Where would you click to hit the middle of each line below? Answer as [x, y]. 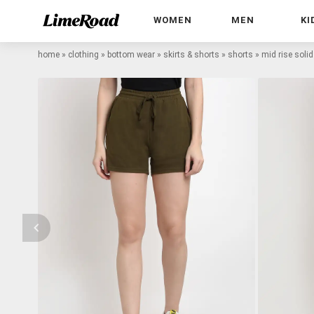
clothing [83, 54]
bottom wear [131, 54]
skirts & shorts [191, 54]
